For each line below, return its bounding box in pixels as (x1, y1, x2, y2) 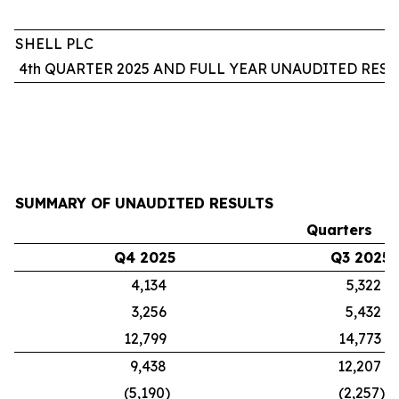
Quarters (306, 221, 372, 239)
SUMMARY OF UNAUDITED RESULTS (15, 194, 273, 212)
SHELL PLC (15, 35, 94, 53)
